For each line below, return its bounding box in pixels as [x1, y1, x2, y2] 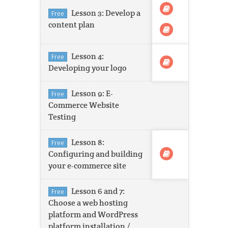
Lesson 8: [71, 137, 104, 148]
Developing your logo [48, 63, 127, 73]
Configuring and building [48, 149, 142, 159]
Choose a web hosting [48, 197, 128, 208]
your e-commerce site [48, 160, 126, 171]
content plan [48, 19, 95, 30]
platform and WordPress [48, 209, 138, 220]
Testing [48, 111, 76, 122]
